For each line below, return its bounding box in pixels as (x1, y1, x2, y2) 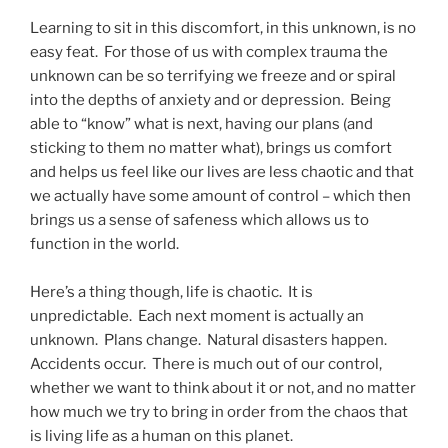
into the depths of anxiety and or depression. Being (30, 91, 391, 110)
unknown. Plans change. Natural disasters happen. (30, 331, 390, 350)
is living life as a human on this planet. (30, 427, 293, 446)
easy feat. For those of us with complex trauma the (30, 43, 388, 62)
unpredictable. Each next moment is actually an (30, 307, 364, 326)
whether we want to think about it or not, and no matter (30, 379, 416, 398)
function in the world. (30, 235, 179, 254)
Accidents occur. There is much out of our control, (30, 355, 382, 374)
